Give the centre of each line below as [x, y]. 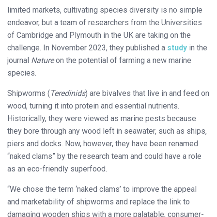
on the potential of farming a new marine [123, 60]
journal [19, 60]
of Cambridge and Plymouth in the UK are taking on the [99, 35]
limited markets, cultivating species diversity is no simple [105, 10]
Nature [42, 60]
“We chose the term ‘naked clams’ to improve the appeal [102, 189]
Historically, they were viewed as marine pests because [102, 118]
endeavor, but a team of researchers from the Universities [105, 22]
